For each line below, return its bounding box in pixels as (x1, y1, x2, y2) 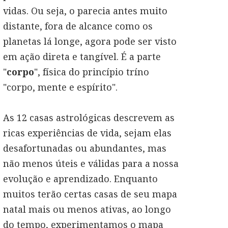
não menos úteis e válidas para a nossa (3, 157, 179, 169)
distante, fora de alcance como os (3, 20, 153, 32)
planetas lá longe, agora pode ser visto (3, 35, 177, 47)
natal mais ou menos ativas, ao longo (3, 203, 171, 215)
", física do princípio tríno (34, 66, 149, 78)
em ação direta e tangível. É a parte (3, 50, 161, 63)
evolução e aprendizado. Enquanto (3, 173, 158, 185)
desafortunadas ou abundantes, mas (3, 142, 166, 154)
